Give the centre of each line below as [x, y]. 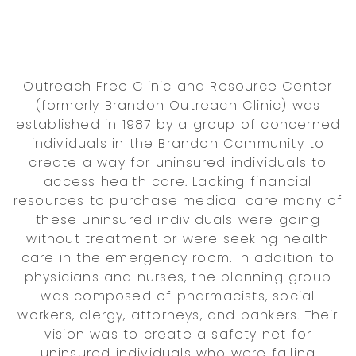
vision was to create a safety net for [178, 334]
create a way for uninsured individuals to [178, 162]
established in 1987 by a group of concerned [178, 124]
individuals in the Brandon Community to [178, 143]
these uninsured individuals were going [178, 219]
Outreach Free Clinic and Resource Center [178, 86]
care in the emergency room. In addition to [178, 257]
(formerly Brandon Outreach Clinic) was [178, 105]
